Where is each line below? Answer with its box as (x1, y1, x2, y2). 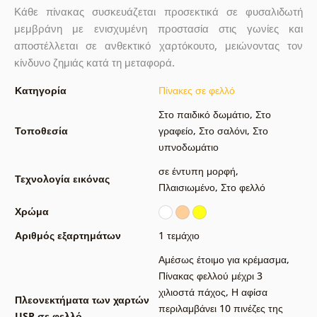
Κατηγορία (14, 83, 67, 98)
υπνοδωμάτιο (158, 140, 219, 154)
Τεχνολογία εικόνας (14, 172, 110, 186)
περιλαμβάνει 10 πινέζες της (158, 301, 283, 316)
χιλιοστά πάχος (158, 285, 226, 299)
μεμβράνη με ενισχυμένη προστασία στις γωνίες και (13, 21, 304, 36)
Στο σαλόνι (198, 124, 247, 138)
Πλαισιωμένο (158, 180, 215, 195)
